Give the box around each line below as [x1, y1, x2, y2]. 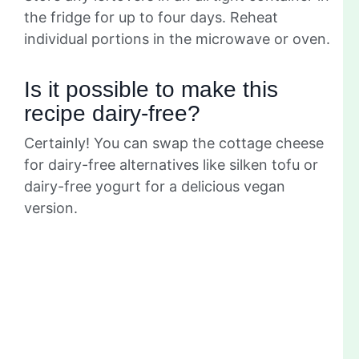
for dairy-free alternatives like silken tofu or [24, 155, 318, 173]
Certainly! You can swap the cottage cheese [24, 134, 324, 151]
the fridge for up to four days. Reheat [24, 8, 278, 26]
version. [24, 199, 78, 216]
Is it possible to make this [24, 76, 278, 102]
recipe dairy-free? [24, 100, 200, 126]
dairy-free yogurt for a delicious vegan [24, 177, 285, 195]
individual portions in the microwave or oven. [24, 30, 330, 47]
